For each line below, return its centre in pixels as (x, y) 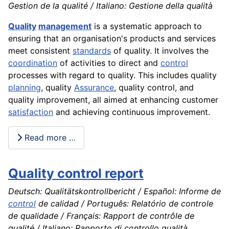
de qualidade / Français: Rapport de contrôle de (101, 215)
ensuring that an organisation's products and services (112, 38)
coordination (33, 63)
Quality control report (76, 173)
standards (92, 50)
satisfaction (31, 112)
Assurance (94, 87)
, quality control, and (154, 87)
